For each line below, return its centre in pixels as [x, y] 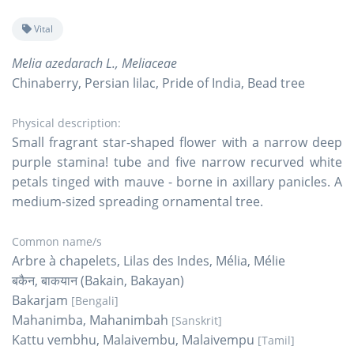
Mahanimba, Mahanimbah [92, 320]
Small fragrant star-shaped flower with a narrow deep [177, 142]
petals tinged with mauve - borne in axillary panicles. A [177, 181]
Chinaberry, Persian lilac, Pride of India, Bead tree [158, 83]
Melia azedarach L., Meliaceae [94, 63]
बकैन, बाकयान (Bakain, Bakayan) [98, 280]
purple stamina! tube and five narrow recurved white [177, 162]
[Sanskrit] [197, 320]
